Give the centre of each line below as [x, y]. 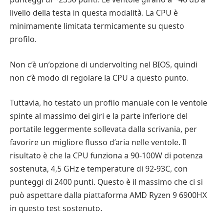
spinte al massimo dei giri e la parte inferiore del [99, 116]
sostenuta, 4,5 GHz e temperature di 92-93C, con [99, 169]
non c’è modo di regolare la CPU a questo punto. [99, 77]
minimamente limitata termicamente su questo [97, 26]
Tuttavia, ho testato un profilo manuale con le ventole [109, 103]
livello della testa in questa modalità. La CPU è [94, 13]
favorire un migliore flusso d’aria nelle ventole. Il [98, 142]
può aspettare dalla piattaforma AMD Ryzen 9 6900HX [108, 195]
